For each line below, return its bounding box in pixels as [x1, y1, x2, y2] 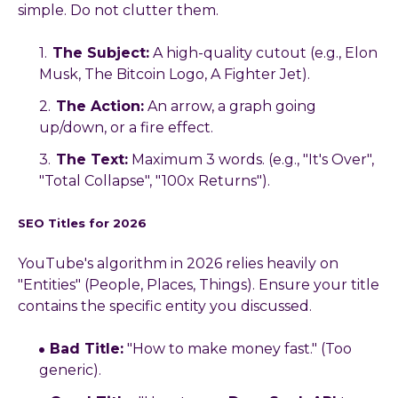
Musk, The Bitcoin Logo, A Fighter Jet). [39, 66, 310, 84]
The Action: [56, 98, 144, 115]
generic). [39, 361, 101, 378]
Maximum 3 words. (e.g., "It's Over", [128, 151, 374, 169]
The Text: [56, 151, 128, 169]
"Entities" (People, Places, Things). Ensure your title [18, 275, 379, 293]
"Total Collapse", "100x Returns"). [39, 172, 270, 190]
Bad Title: [50, 339, 123, 357]
